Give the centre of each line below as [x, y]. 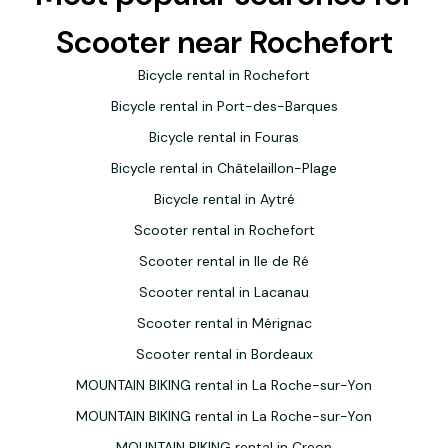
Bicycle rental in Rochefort [224, 75]
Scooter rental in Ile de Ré [224, 261]
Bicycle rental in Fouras [224, 137]
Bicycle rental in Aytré [224, 199]
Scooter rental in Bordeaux [224, 354]
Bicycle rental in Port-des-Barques [224, 106]
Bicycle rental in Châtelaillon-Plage [224, 168]
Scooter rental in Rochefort [224, 230]
